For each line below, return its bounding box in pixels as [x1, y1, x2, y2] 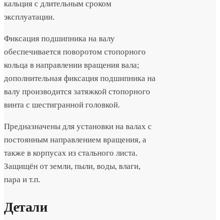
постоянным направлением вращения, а [4, 135, 146, 144]
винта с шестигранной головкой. [4, 100, 120, 110]
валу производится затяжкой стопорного [4, 86, 150, 96]
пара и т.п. [4, 174, 40, 184]
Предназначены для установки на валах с [4, 121, 152, 131]
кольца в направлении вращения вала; [4, 60, 139, 70]
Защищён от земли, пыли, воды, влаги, [4, 161, 140, 171]
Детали [4, 199, 47, 215]
